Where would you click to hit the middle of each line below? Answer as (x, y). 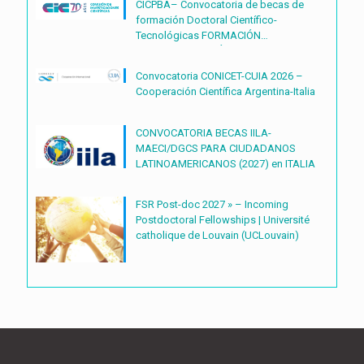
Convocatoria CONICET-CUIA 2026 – (219, 76)
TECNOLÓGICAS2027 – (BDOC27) (269, 66)
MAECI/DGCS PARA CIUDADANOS (216, 148)
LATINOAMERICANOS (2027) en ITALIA (225, 163)
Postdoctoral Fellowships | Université (223, 219)
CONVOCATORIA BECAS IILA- (204, 132)
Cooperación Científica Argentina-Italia (225, 91)
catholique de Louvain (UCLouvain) (217, 235)
